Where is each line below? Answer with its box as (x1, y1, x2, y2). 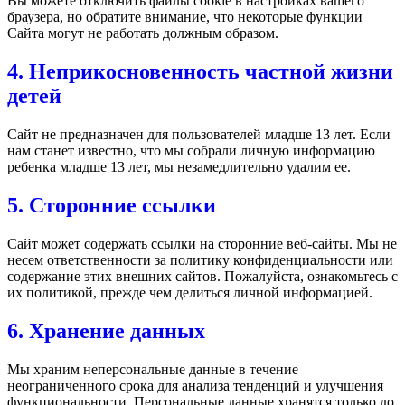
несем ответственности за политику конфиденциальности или (7, 251, 393, 268)
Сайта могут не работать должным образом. (7, 25, 278, 42)
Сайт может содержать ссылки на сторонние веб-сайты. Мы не (7, 235, 397, 251)
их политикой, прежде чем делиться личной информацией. (7, 284, 372, 300)
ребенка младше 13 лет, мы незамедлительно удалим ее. (7, 159, 351, 175)
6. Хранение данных (7, 318, 205, 343)
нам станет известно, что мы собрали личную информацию (7, 143, 375, 159)
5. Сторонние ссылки (7, 193, 216, 218)
